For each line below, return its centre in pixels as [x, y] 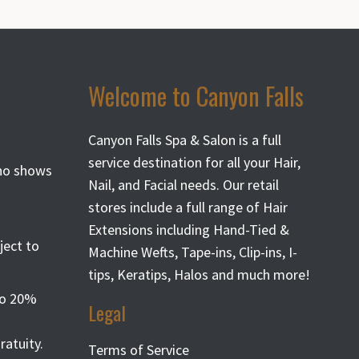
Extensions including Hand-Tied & [189, 229]
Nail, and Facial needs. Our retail [184, 184]
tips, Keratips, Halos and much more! [200, 274]
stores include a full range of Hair [188, 207]
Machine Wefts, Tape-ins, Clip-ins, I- [193, 252]
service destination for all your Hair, [195, 162]
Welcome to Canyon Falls [196, 95]
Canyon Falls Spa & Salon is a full [185, 139]
